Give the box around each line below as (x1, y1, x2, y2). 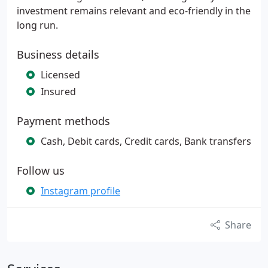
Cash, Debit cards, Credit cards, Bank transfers (41, 135, 251, 148)
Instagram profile (41, 184, 120, 197)
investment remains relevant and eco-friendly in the (17, 4, 251, 17)
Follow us (17, 163, 65, 178)
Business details (17, 47, 99, 62)
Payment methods (17, 114, 110, 128)
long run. (17, 19, 58, 32)
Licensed (41, 68, 80, 81)
